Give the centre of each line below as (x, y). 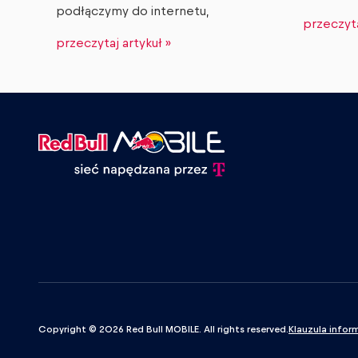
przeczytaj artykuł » (113, 44)
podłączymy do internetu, (133, 12)
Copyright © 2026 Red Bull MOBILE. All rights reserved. (163, 330)
